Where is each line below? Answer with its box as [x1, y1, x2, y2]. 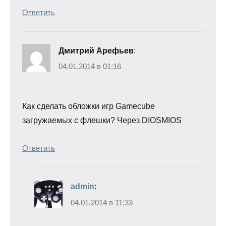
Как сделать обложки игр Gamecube [22, 102, 155, 111]
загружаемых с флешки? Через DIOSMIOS [22, 116, 182, 125]
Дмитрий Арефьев [59, 46, 134, 55]
